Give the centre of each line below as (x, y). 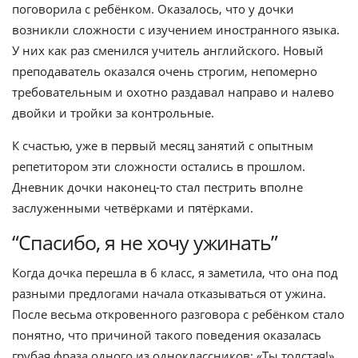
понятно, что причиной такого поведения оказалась (167, 335)
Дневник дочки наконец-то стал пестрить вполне (157, 187)
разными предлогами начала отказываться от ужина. (169, 293)
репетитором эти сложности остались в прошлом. (159, 166)
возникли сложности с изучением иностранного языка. (176, 30)
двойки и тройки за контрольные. (113, 113)
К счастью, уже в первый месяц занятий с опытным (163, 145)
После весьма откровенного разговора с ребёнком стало (178, 314)
